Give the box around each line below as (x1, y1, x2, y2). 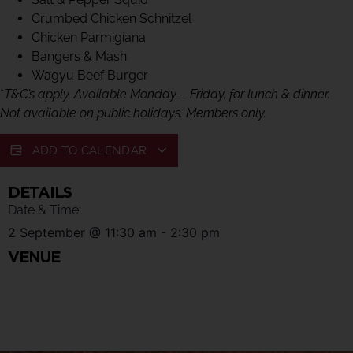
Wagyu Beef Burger (32, 68, 148, 83)
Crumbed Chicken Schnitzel (32, 11, 191, 26)
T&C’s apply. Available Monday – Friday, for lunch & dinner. (4, 87, 330, 102)
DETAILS (8, 183, 72, 203)
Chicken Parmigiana (32, 30, 146, 45)
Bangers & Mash (32, 49, 127, 64)
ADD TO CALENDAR (32, 143, 150, 158)
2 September (8, 225, 85, 241)
